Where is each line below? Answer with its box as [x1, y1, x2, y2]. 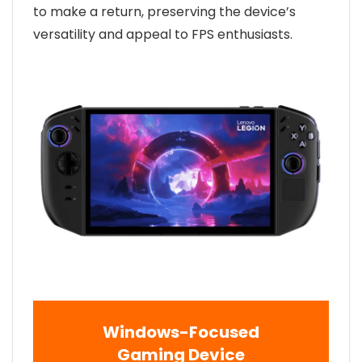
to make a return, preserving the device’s [33, 2, 296, 22]
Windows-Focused [103, 321, 259, 344]
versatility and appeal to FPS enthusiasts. [33, 25, 293, 44]
